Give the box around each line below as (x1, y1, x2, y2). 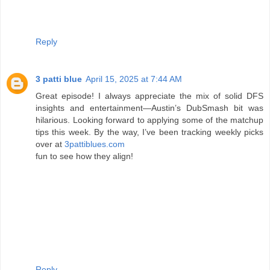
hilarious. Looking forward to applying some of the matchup (36, 115, 263, 125)
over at (36, 139, 64, 149)
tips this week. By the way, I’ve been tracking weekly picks (36, 127, 263, 137)
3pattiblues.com (64, 139, 125, 149)
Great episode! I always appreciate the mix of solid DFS (36, 90, 263, 101)
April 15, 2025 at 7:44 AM (86, 74, 182, 84)
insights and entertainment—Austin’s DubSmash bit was (36, 102, 263, 113)
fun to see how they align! (36, 151, 133, 161)
